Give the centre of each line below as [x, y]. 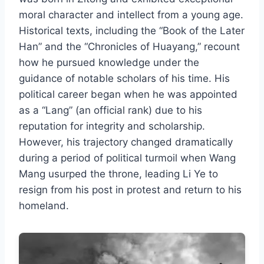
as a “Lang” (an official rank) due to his [110, 110]
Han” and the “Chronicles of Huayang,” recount [129, 47]
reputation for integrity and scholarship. [112, 126]
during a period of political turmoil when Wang [127, 158]
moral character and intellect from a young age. [131, 15]
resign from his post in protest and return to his [130, 190]
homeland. [44, 206]
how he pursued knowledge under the [109, 63]
